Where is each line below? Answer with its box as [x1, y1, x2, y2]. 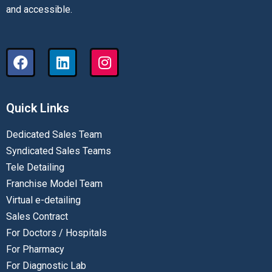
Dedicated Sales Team [6, 129, 102, 141]
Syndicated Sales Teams [6, 145, 111, 157]
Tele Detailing [6, 161, 64, 174]
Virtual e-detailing [6, 194, 81, 206]
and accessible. [6, 4, 72, 16]
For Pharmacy [6, 243, 64, 256]
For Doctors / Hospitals [6, 227, 107, 239]
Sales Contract [6, 211, 68, 223]
